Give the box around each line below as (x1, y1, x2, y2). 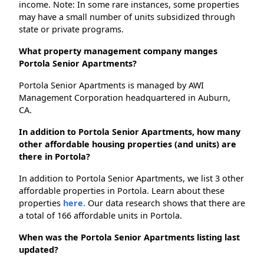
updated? (19, 244, 58, 256)
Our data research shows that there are (85, 197, 245, 209)
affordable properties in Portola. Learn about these (19, 185, 225, 197)
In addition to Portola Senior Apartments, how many (19, 126, 240, 138)
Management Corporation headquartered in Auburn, (19, 92, 230, 104)
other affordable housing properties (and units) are (19, 138, 236, 150)
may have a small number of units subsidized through (19, 11, 235, 23)
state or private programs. (19, 24, 124, 35)
